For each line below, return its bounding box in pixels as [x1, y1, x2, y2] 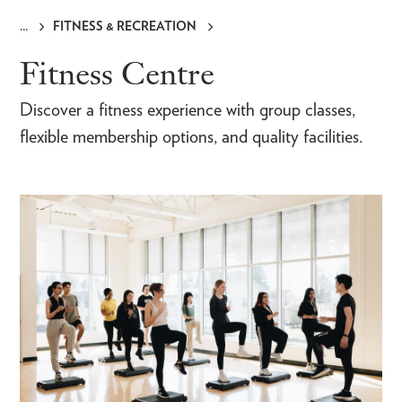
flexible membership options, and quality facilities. [20, 126, 363, 148]
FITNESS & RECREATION [53, 18, 197, 33]
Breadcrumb [20, 31, 118, 57]
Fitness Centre [20, 53, 214, 93]
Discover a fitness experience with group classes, [20, 99, 355, 121]
